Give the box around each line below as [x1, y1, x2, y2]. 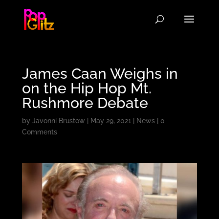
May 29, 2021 [90, 117, 131, 125]
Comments [22, 128, 57, 136]
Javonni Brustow [32, 117, 85, 125]
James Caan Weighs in [22, 65, 178, 82]
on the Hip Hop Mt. [22, 80, 152, 97]
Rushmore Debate [22, 94, 148, 111]
